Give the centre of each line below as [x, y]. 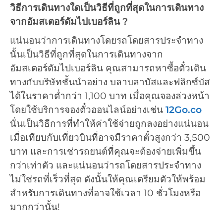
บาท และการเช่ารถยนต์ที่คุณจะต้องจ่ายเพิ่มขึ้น [106, 151]
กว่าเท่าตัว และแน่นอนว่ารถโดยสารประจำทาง [106, 165]
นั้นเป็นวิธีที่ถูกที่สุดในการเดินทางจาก [86, 54]
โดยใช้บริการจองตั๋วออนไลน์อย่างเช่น [88, 110]
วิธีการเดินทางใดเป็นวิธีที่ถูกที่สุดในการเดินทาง [107, 8]
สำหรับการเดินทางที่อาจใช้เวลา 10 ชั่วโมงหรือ [105, 193]
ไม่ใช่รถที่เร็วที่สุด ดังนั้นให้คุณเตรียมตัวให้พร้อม [108, 179]
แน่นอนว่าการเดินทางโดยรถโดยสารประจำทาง [107, 40]
